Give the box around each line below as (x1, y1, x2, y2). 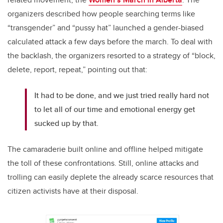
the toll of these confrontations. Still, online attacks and (7, 157, 199, 169)
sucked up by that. (34, 117, 99, 129)
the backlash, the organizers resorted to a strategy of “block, (7, 50, 216, 61)
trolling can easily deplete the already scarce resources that (7, 171, 214, 183)
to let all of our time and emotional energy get (34, 104, 196, 115)
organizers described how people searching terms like (7, 8, 195, 19)
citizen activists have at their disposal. (7, 185, 138, 197)
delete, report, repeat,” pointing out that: (7, 64, 147, 75)
